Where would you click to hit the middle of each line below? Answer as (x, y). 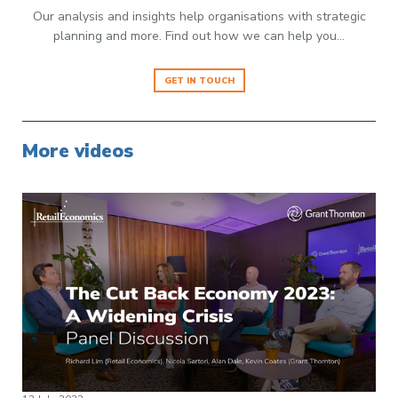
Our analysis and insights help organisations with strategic (199, 17)
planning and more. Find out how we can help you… (199, 36)
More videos (78, 151)
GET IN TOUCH (199, 81)
